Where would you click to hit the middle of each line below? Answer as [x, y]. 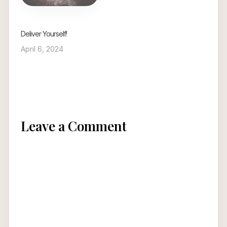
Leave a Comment [73, 126]
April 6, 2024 [42, 49]
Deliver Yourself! [44, 33]
